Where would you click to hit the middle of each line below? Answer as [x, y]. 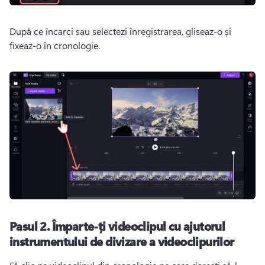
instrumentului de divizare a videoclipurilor [122, 241]
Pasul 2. [31, 226]
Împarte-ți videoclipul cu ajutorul [138, 226]
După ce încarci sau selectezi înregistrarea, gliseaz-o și [120, 31]
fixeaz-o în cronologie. [55, 46]
